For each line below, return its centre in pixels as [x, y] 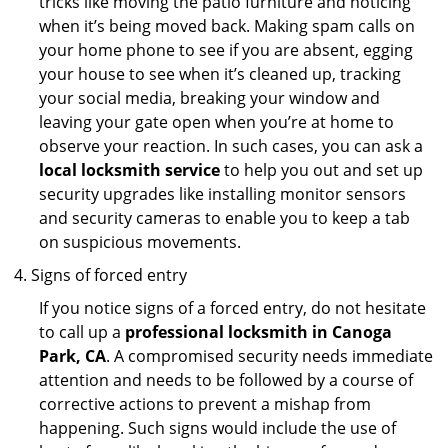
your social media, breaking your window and [209, 98]
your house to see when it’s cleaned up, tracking [220, 74]
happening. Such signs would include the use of [217, 428]
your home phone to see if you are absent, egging [226, 50]
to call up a [82, 332]
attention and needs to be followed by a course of [226, 380]
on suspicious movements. [140, 242]
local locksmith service [129, 170]
